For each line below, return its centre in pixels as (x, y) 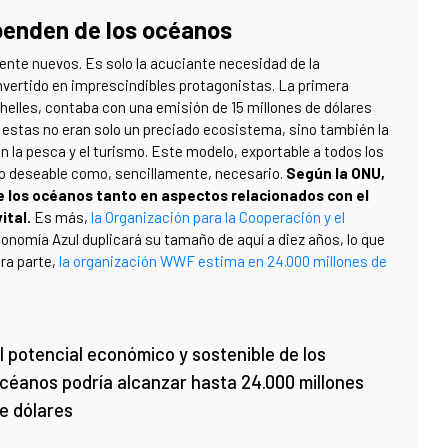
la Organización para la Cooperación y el (218, 216)
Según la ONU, (335, 172)
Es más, (61, 216)
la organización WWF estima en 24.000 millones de (223, 260)
